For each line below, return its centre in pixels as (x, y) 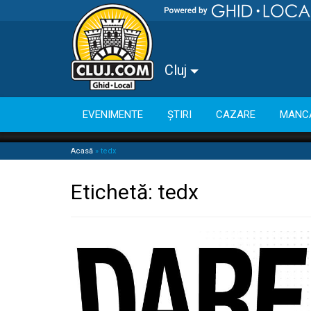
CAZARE (236, 114)
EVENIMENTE (113, 114)
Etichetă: (114, 192)
